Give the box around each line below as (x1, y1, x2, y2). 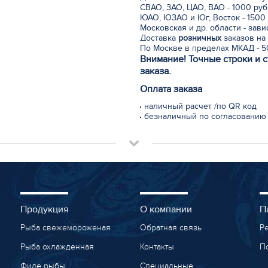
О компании (139, 203, 192, 215)
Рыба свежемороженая (20, 223, 111, 233)
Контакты (139, 242, 174, 252)
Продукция (20, 203, 69, 215)
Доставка (140, 33, 176, 43)
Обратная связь (139, 223, 202, 233)
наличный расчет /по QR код (144, 101, 257, 111)
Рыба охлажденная (20, 242, 94, 252)
